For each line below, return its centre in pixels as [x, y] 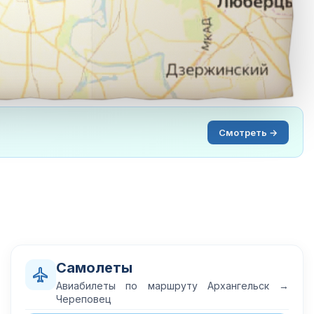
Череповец [84, 299]
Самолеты [94, 268]
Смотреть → [248, 132]
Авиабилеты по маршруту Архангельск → [172, 286]
